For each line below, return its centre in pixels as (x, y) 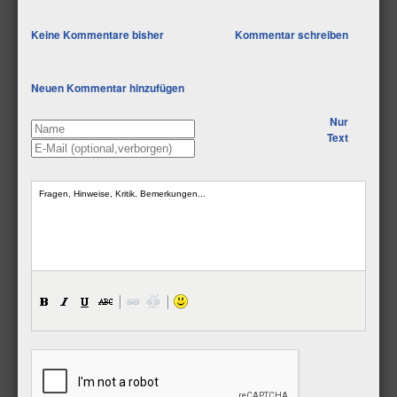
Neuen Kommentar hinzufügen (108, 88)
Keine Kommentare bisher (97, 35)
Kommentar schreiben (292, 35)
